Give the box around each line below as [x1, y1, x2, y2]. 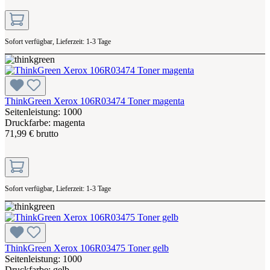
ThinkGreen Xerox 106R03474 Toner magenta [5, 95, 184, 106]
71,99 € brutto [5, 128, 58, 139]
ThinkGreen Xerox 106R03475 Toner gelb [5, 242, 169, 253]
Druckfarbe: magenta [5, 117, 85, 128]
